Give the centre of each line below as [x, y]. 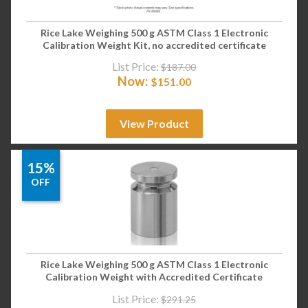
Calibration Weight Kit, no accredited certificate [154, 45]
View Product [154, 124]
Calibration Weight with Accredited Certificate [154, 276]
